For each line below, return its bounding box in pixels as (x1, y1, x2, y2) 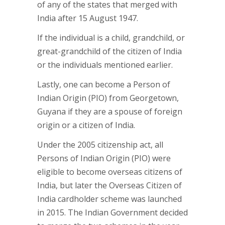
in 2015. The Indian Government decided (37, 207, 188, 218)
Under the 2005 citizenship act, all (37, 139, 163, 150)
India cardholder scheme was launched (37, 193, 182, 204)
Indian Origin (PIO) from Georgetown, (37, 92, 179, 103)
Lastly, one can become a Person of (37, 79, 170, 90)
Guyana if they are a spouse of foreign (37, 106, 182, 117)
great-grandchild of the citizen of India (37, 46, 182, 57)
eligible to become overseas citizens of (37, 166, 182, 177)
